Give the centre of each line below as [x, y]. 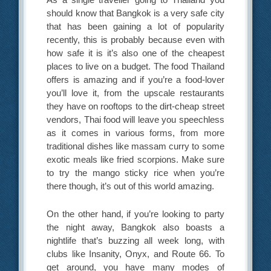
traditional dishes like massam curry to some [135, 146]
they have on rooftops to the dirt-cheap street [135, 106]
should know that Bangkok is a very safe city [135, 13]
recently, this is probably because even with [135, 40]
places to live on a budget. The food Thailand [135, 67]
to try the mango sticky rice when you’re [135, 173]
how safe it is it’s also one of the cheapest [135, 53]
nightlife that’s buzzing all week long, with [135, 240]
